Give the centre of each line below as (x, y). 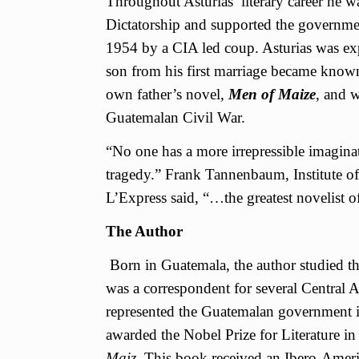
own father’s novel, (167, 94)
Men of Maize (272, 94)
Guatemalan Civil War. (175, 117)
